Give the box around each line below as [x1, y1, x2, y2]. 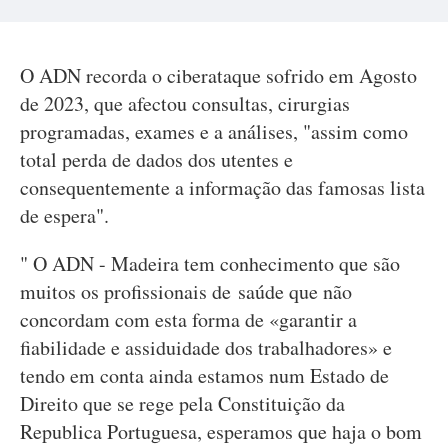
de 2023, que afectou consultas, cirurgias [20, 90, 350, 117]
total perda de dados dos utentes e [20, 146, 293, 173]
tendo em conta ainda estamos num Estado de [20, 362, 389, 389]
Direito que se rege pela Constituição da [20, 390, 345, 417]
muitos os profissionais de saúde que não [20, 278, 352, 305]
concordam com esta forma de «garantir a [20, 306, 357, 333]
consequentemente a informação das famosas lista [20, 174, 425, 201]
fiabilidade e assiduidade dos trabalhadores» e [20, 334, 392, 361]
